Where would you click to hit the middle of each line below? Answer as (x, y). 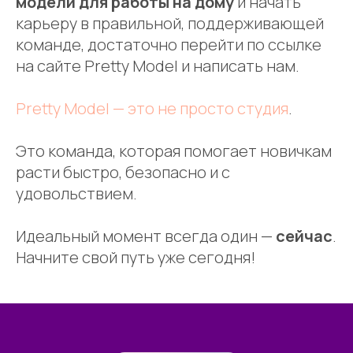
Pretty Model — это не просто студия (152, 108)
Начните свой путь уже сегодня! (136, 257)
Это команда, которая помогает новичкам (174, 151)
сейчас (304, 236)
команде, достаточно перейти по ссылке (169, 45)
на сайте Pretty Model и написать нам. (158, 66)
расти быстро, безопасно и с (123, 172)
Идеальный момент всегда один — (146, 236)
